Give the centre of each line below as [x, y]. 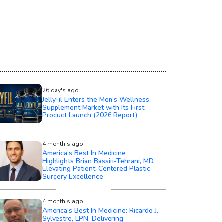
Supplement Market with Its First [93, 108]
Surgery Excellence [72, 177]
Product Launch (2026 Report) [89, 115]
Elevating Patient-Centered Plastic [96, 169]
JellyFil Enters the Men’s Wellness [95, 100]
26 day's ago [60, 90]
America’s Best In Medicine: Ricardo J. [100, 211]
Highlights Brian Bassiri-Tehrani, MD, [98, 161]
